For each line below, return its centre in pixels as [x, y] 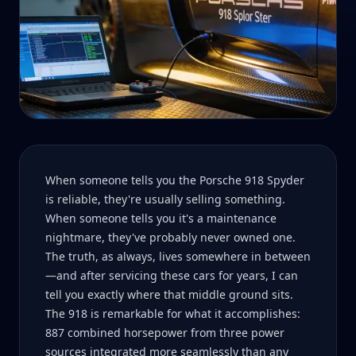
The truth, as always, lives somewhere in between [178, 256]
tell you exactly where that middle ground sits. [169, 294]
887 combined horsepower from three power [165, 333]
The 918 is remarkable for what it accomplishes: [173, 313]
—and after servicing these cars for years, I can [172, 275]
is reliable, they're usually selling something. [165, 199]
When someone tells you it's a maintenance [161, 218]
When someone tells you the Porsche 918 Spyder [175, 180]
